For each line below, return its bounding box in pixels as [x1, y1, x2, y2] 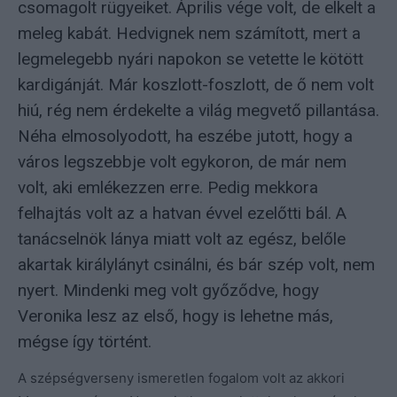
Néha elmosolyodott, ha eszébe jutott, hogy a [18, 125, 353, 146]
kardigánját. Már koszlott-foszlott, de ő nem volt [18, 74, 374, 95]
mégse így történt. [18, 331, 152, 352]
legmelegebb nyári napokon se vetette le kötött [18, 48, 363, 69]
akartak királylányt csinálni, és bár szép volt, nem [18, 253, 375, 275]
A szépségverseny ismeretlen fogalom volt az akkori [18, 369, 345, 386]
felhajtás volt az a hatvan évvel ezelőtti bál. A [18, 202, 346, 223]
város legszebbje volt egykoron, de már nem [18, 151, 346, 172]
